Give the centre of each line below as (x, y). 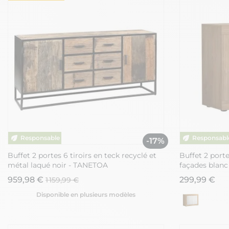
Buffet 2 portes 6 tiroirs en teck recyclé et (82, 155)
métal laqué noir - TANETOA (58, 165)
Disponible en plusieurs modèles (86, 194)
